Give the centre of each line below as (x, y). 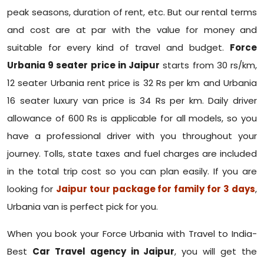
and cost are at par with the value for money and (132, 30)
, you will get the (216, 252)
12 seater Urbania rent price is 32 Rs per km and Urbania (132, 83)
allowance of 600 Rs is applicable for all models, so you (132, 118)
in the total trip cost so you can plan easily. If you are (132, 171)
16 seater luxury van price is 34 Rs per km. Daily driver (132, 101)
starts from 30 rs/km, (209, 65)
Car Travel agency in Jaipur (103, 252)
